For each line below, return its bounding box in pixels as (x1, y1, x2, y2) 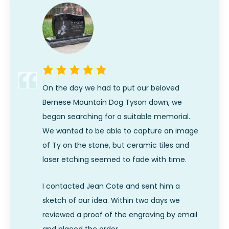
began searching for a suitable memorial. (42, 111, 190, 122)
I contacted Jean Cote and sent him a (42, 181, 180, 192)
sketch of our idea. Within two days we (42, 195, 180, 206)
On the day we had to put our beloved (42, 82, 179, 93)
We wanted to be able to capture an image (42, 125, 198, 136)
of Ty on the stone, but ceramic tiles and (42, 140, 189, 150)
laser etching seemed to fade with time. (42, 154, 187, 165)
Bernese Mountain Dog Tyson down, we (42, 97, 182, 107)
